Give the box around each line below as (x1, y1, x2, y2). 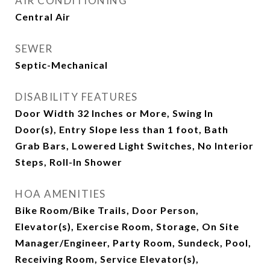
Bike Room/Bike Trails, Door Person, (15, 204, 199, 216)
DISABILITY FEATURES (15, 90, 138, 103)
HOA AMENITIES (15, 187, 106, 200)
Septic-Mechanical (15, 59, 108, 71)
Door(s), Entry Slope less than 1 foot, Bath (15, 124, 228, 135)
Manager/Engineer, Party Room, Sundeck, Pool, (15, 237, 251, 248)
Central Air (15, 11, 71, 22)
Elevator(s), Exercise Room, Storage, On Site (15, 221, 239, 232)
